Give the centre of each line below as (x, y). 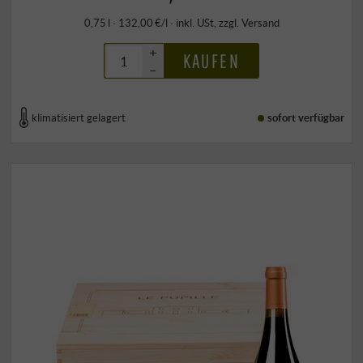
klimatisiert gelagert (79, 117)
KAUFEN (211, 61)
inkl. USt (194, 23)
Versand (260, 23)
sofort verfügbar (306, 117)
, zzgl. (227, 23)
